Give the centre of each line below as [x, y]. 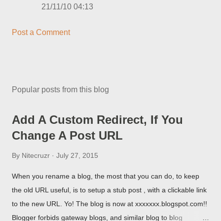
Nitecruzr [36, 155]
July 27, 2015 [77, 155]
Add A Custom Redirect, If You [97, 120]
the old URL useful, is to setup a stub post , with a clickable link [109, 190]
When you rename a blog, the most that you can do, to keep [106, 176]
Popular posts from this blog [60, 90]
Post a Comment [41, 32]
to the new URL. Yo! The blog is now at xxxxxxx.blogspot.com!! [110, 204]
